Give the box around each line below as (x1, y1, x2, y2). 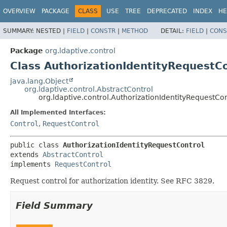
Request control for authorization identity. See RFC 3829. (10, 176, 214, 185)
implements (10, 160, 55, 168)
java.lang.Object (10, 77, 68, 85)
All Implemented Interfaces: (10, 108, 106, 116)
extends (10, 150, 43, 159)
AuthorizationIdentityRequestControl (63, 140, 205, 149)
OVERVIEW (3, 8, 35, 15)
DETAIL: (161, 27, 186, 34)
